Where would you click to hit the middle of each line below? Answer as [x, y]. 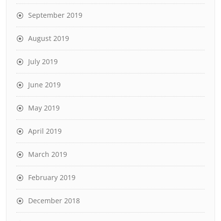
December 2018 [54, 201]
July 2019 [43, 61]
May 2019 [44, 108]
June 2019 [44, 85]
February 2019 [52, 177]
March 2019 [48, 154]
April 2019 [45, 131]
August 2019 [49, 38]
